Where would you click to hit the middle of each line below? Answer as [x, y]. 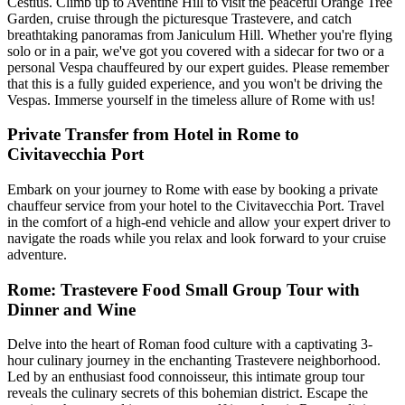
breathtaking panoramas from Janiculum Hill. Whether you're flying [200, 34]
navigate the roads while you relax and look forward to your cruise [197, 238]
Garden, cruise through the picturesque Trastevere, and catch [179, 18]
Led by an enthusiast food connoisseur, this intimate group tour [186, 377]
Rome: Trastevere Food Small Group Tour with [184, 289]
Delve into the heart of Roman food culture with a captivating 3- [190, 344]
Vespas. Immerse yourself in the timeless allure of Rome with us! [191, 99]
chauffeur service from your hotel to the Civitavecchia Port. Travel [196, 205]
